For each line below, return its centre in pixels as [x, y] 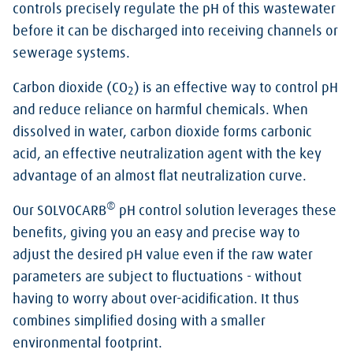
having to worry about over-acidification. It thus [156, 299]
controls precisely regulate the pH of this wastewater [174, 9]
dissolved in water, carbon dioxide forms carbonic [162, 132]
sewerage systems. [71, 54]
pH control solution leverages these [226, 211]
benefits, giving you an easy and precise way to [156, 233]
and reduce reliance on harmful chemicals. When [160, 110]
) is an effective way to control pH [236, 88]
